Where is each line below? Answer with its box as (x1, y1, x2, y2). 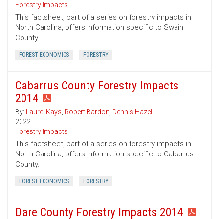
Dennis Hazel (112, 108, 152, 116)
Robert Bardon (65, 108, 109, 116)
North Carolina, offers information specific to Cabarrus (15, 150, 194, 159)
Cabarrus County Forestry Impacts (15, 79, 178, 93)
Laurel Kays (26, 108, 62, 116)
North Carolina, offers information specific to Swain (15, 23, 183, 32)
